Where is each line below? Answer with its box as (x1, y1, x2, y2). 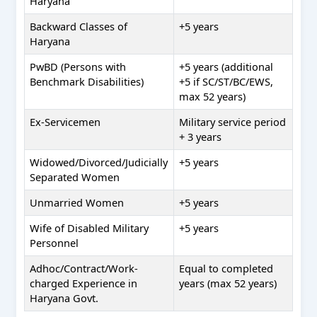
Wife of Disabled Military (30, 220, 149, 235)
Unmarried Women (30, 195, 125, 209)
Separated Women (30, 169, 120, 184)
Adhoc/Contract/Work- (30, 260, 139, 275)
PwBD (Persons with (30, 59, 127, 74)
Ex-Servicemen (30, 114, 101, 129)
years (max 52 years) (179, 275, 277, 290)
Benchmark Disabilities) (30, 74, 144, 88)
